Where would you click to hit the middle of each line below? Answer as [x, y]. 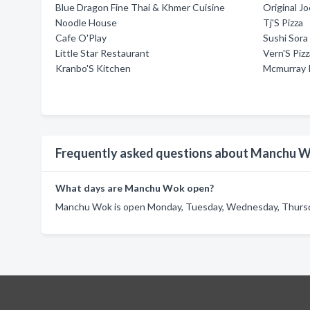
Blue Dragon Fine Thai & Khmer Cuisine [140, 7]
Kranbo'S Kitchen [93, 68]
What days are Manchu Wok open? [135, 188]
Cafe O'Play [81, 38]
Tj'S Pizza [283, 22]
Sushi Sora [286, 38]
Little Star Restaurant [102, 53]
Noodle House [86, 22]
